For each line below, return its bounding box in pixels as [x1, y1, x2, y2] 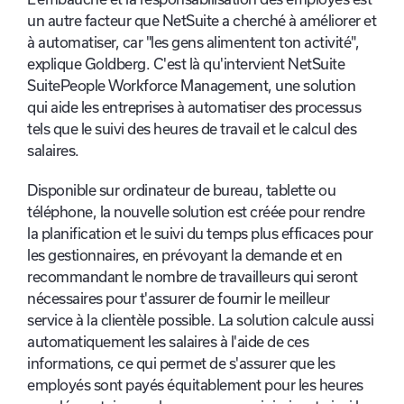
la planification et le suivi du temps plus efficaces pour [27, 225, 373, 243]
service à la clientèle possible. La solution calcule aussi [27, 312, 373, 329]
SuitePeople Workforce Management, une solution [27, 78, 355, 95]
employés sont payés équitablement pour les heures [27, 377, 363, 394]
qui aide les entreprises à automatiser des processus [27, 99, 361, 116]
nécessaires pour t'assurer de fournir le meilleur [27, 290, 330, 308]
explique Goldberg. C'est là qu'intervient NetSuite [27, 56, 344, 73]
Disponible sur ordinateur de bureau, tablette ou [27, 182, 335, 199]
